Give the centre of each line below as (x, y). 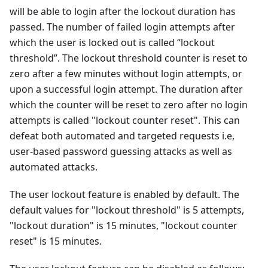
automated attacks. (54, 167)
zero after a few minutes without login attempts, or (126, 73)
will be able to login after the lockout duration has (123, 11)
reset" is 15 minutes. (56, 241)
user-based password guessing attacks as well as (121, 151)
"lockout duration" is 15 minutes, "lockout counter (124, 225)
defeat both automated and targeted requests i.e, (122, 135)
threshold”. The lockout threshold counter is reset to (129, 58)
